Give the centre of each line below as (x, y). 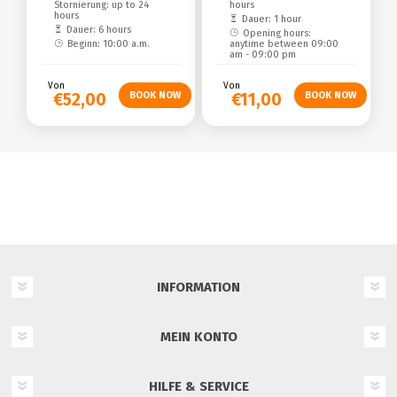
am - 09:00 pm (262, 54)
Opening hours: (276, 33)
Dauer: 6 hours (99, 29)
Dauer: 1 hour (271, 19)
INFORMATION (198, 287)
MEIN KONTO (198, 336)
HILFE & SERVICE (198, 386)
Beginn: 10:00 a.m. (109, 43)
